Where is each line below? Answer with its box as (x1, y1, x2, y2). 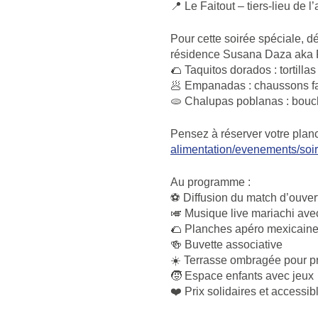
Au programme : (170, 175, 251, 188)
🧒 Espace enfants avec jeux (170, 269, 314, 282)
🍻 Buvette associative (170, 238, 283, 251)
